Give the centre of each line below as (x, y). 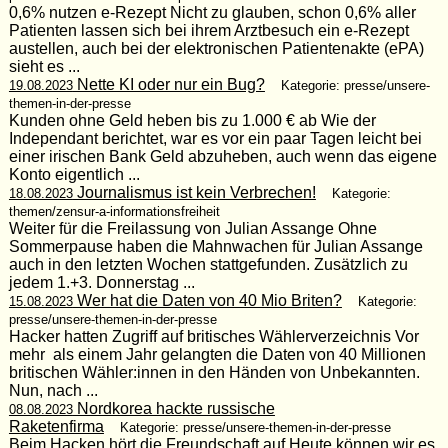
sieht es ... (44, 66)
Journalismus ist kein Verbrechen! (194, 192)
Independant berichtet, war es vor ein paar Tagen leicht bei (215, 138)
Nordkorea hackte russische (173, 408)
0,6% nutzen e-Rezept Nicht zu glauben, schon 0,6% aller (212, 12)
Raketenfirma (56, 426)
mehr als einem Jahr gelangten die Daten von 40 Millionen (217, 354)
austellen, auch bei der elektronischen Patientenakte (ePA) (216, 48)
